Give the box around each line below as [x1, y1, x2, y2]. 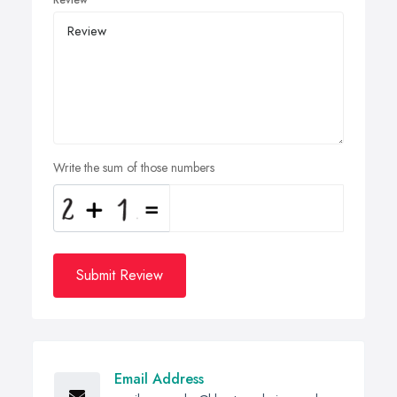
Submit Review [76, 265, 163, 286]
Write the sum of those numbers [53, 159, 214, 177]
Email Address [114, 369, 204, 390]
